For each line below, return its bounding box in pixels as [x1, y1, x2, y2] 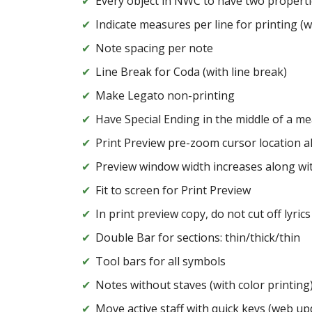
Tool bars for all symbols [95, 253, 226, 270]
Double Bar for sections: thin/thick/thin [95, 230, 300, 246]
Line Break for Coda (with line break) [95, 64, 287, 80]
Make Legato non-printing [95, 88, 235, 104]
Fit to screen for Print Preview [95, 182, 251, 198]
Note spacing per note [95, 40, 213, 56]
